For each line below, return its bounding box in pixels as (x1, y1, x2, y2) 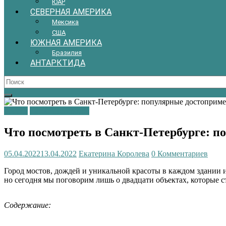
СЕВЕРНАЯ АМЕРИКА (30, 7, 111, 17)
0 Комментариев (151, 149, 208, 158)
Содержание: (4, 200, 51, 209)
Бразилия (52, 48, 82, 56)
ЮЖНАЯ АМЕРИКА (30, 37, 102, 47)
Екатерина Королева (79, 149, 149, 158)
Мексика (52, 18, 79, 26)
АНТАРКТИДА (30, 58, 85, 68)
